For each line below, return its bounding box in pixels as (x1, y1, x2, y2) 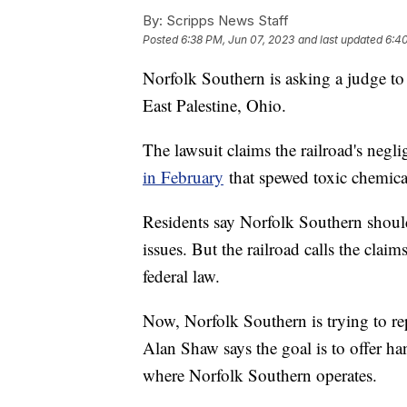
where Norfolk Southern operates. (143, 363, 377, 387)
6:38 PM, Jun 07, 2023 (181, 33, 294, 47)
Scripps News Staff (163, 12, 289, 30)
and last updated (298, 33, 382, 47)
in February (143, 165, 223, 189)
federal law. (143, 264, 220, 288)
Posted (143, 33, 181, 47)
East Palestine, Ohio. (143, 94, 286, 117)
